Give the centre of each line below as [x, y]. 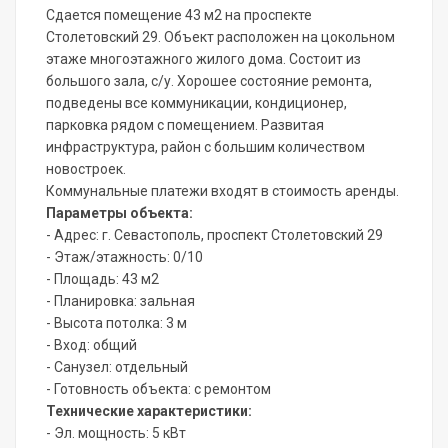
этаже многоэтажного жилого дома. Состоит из [203, 58]
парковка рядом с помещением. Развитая [185, 124]
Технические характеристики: [149, 410]
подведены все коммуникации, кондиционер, [196, 102]
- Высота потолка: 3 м [116, 322]
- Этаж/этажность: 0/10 [124, 256]
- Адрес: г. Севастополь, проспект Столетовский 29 [214, 234]
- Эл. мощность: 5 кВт [116, 432]
